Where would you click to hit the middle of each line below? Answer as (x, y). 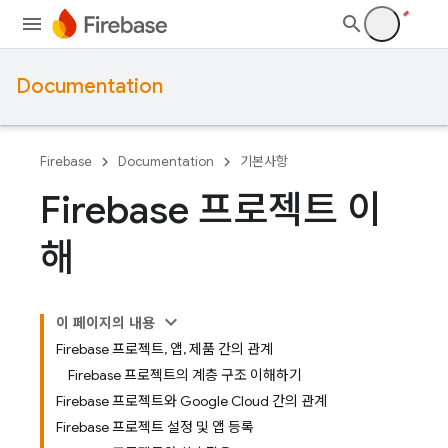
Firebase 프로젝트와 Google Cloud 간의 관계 (191, 401)
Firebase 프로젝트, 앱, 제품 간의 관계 (164, 349)
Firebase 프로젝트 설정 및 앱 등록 (155, 427)
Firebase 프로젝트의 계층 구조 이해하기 (185, 375)
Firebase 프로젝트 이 (211, 210)
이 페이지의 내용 (106, 323)
